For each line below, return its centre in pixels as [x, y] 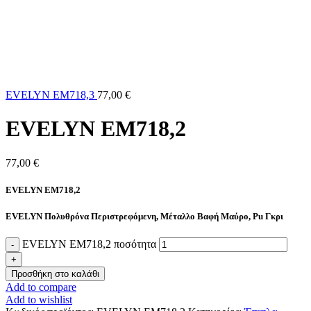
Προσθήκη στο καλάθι [55, 274]
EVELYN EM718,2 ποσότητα [89, 244]
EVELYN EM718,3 [51, 95]
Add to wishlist [39, 300]
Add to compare [41, 287]
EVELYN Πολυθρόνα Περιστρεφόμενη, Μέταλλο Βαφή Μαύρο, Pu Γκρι [144, 217]
